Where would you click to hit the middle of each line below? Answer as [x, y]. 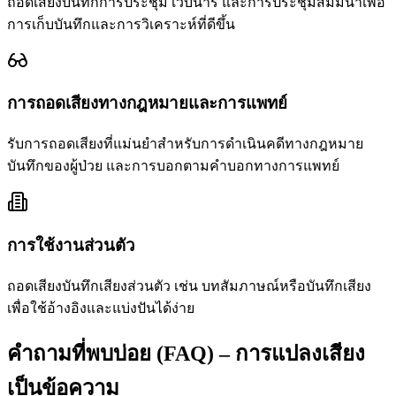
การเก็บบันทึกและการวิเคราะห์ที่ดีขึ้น [121, 24]
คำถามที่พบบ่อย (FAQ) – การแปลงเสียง [186, 354]
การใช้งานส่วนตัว [71, 245]
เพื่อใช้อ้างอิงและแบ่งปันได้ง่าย [101, 308]
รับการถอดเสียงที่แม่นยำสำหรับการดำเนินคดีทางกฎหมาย [185, 144]
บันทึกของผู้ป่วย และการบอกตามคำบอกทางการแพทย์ [173, 166]
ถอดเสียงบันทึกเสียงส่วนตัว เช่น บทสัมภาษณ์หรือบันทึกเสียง [189, 286]
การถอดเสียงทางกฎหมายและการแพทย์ [147, 103]
